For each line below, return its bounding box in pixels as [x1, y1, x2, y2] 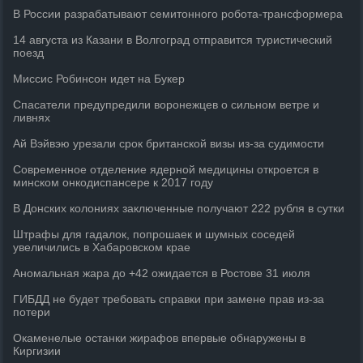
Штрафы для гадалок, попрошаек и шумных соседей [13, 228, 296, 241]
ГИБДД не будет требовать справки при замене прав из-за [13, 293, 325, 305]
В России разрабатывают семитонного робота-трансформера [13, 7, 344, 20]
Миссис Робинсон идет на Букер [13, 72, 186, 85]
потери [13, 305, 51, 318]
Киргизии [13, 344, 62, 357]
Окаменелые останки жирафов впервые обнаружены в [13, 331, 306, 344]
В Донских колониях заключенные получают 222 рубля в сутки [13, 202, 345, 215]
